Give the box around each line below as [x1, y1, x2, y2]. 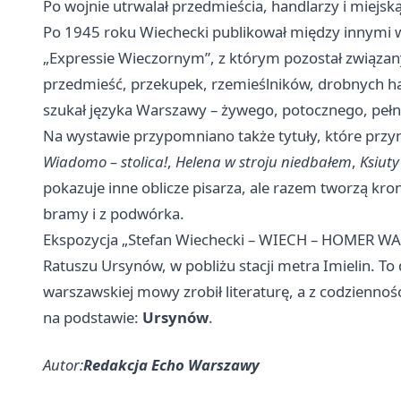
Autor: [43, 354, 83, 376]
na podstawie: [43, 307, 142, 328]
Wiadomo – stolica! [43, 151, 167, 173]
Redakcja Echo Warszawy [83, 354, 260, 376]
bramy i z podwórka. [43, 203, 184, 225]
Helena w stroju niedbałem [175, 151, 352, 173]
